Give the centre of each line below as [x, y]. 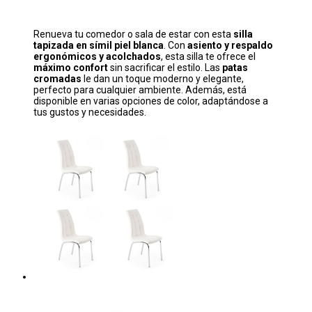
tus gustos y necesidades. [90, 112]
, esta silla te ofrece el [208, 57]
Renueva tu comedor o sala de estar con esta [133, 34]
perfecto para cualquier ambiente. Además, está [140, 90]
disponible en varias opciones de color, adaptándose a [151, 101]
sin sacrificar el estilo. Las [165, 68]
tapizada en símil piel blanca [99, 46]
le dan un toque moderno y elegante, [163, 79]
